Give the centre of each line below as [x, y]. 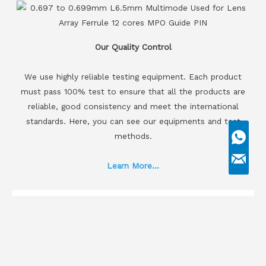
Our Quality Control [133, 47]
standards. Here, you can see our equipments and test [133, 121]
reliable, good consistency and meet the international [133, 106]
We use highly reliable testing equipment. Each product [133, 76]
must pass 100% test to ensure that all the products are [133, 91]
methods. [133, 136]
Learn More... [133, 165]
